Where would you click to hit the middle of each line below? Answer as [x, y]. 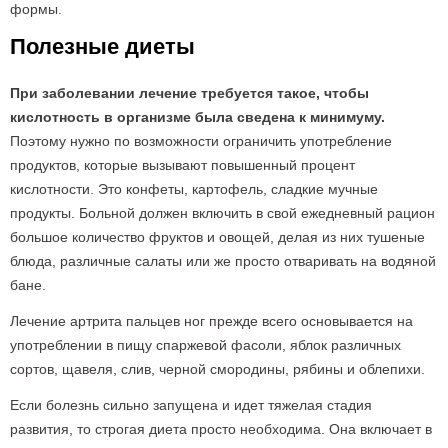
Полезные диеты [102, 46]
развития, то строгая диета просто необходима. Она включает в [221, 429]
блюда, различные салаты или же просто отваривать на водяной [223, 261]
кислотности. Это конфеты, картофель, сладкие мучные [194, 189]
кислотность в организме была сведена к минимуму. [197, 117]
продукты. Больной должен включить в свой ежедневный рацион [222, 213]
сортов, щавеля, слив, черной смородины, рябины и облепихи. [217, 369]
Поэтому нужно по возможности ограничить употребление [201, 141]
